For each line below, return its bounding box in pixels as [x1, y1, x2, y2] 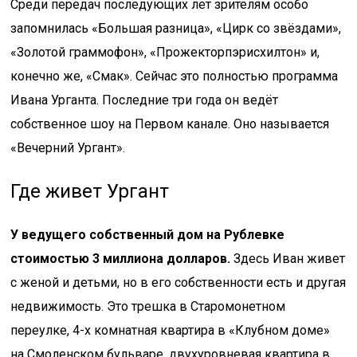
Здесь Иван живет [230, 251, 346, 266]
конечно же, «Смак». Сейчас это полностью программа [10, 69, 339, 84]
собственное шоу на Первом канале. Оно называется [10, 116, 330, 131]
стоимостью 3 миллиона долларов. [10, 251, 231, 266]
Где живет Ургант [10, 180, 170, 202]
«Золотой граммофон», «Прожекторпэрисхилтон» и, [10, 45, 320, 60]
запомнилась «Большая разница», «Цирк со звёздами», [10, 21, 342, 36]
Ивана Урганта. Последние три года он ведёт [10, 92, 279, 108]
